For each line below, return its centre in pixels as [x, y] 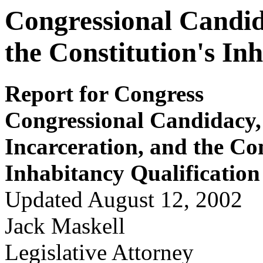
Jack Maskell [65, 226]
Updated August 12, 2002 [124, 200]
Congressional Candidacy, [133, 120]
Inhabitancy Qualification [132, 173]
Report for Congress [104, 94]
